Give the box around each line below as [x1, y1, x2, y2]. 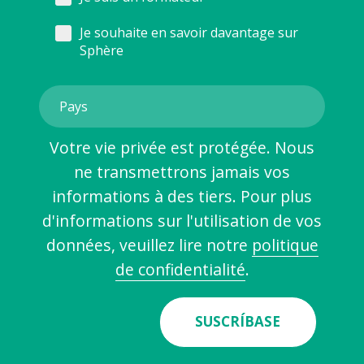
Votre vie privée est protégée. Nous [50, 136, 314, 158]
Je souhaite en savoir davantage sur [80, 23, 299, 41]
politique [251, 233, 318, 256]
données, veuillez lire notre [45, 233, 252, 256]
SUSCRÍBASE [195, 312, 281, 331]
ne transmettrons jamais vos [74, 160, 290, 183]
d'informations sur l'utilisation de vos [42, 209, 322, 232]
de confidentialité [115, 258, 245, 280]
